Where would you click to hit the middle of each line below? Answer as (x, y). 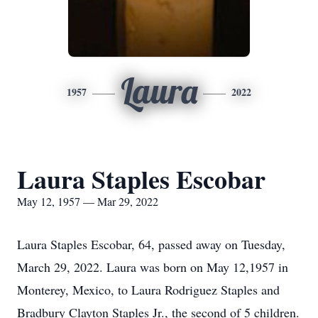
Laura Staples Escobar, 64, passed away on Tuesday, (151, 244)
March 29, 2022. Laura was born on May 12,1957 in (153, 267)
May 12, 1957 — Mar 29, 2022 (88, 201)
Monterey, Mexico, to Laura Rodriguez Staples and (148, 290)
